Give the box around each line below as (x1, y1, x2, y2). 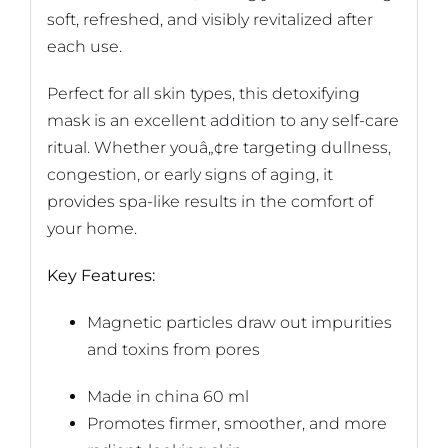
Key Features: (46, 266, 155, 286)
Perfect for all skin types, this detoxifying (46, 84, 360, 104)
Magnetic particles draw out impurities (86, 313, 392, 333)
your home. (46, 219, 137, 239)
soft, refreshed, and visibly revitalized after (46, 10, 373, 30)
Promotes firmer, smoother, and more (86, 414, 387, 434)
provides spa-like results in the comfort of (46, 192, 373, 212)
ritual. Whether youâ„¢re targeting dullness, (46, 138, 391, 158)
